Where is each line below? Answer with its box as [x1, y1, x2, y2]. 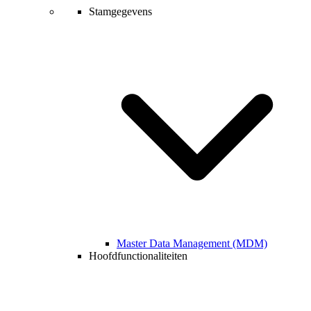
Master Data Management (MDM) [117, 237, 267, 250]
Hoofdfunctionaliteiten [89, 250, 187, 262]
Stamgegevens [89, 6, 152, 18]
